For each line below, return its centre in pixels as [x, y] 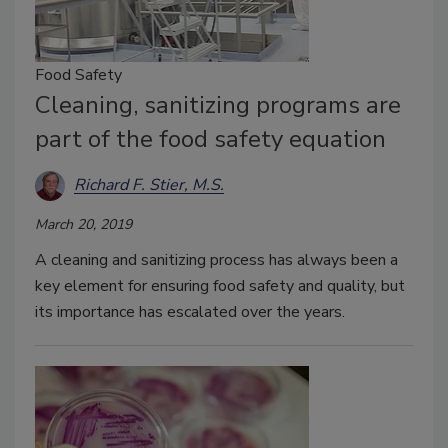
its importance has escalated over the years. [190, 311]
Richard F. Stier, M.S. [149, 185]
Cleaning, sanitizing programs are [218, 104]
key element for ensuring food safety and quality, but [220, 285]
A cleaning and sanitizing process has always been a [216, 259]
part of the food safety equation [210, 138]
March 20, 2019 [83, 224]
